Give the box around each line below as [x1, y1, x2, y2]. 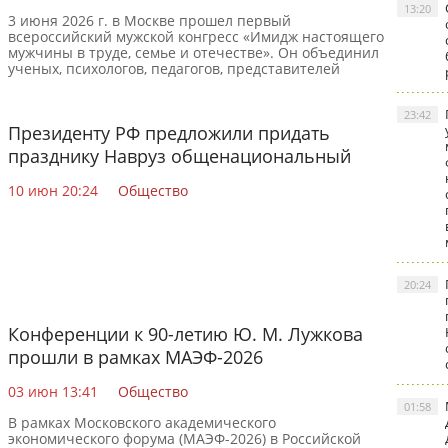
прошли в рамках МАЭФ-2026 [8, 345, 263, 369]
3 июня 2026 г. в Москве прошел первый [8, 11, 291, 30]
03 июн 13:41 [8, 382, 98, 401]
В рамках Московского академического [8, 413, 276, 432]
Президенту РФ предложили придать [8, 121, 330, 145]
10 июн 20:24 [8, 181, 98, 200]
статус [8, 167, 61, 191]
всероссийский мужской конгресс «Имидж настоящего [8, 27, 384, 46]
